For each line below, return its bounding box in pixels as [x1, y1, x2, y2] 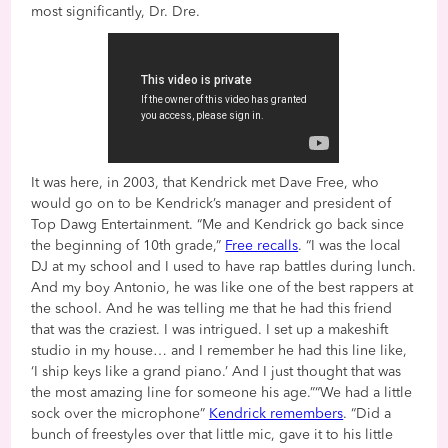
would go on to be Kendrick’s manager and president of [31, 197, 392, 212]
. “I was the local [298, 239, 402, 254]
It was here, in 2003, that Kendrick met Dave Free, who [31, 176, 380, 191]
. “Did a [343, 407, 392, 422]
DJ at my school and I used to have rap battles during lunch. [31, 260, 417, 275]
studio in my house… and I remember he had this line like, [31, 344, 408, 359]
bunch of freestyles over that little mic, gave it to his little [31, 428, 394, 443]
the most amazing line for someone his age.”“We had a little [31, 386, 413, 401]
